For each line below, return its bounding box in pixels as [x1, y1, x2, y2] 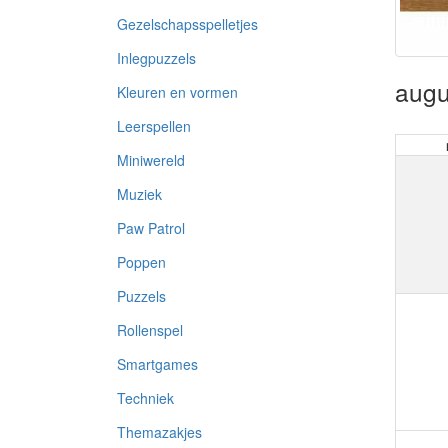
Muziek [117, 184, 162, 204]
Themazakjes [117, 422, 202, 442]
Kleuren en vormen [117, 82, 238, 102]
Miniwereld [117, 150, 185, 170]
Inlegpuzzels [117, 48, 196, 68]
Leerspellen [117, 116, 191, 136]
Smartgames [117, 354, 198, 374]
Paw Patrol [117, 218, 185, 238]
